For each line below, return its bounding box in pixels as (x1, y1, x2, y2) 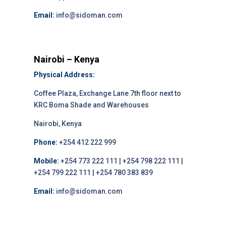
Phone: (34, 138, 58, 146)
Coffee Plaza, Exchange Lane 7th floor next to (34, 89, 182, 97)
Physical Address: (34, 71, 95, 79)
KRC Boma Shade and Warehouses (34, 101, 149, 109)
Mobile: (34, 157, 60, 165)
